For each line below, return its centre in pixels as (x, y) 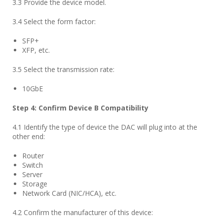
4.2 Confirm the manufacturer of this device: (83, 212)
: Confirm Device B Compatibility (92, 108)
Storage (35, 184)
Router (33, 156)
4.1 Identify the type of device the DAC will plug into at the (105, 127)
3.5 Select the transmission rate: (63, 69)
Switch (33, 165)
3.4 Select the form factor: (54, 21)
